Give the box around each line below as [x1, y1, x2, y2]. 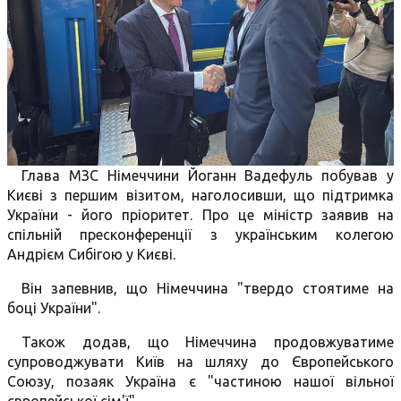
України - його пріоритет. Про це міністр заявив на [7, 207, 394, 223]
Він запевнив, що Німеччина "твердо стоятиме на [21, 280, 394, 296]
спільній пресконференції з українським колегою [7, 226, 394, 243]
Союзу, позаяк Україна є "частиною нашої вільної [7, 373, 394, 389]
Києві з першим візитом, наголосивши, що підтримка [7, 187, 394, 203]
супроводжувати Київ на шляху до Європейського [7, 354, 394, 370]
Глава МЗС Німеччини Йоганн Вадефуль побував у [21, 167, 394, 183]
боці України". [7, 300, 100, 316]
